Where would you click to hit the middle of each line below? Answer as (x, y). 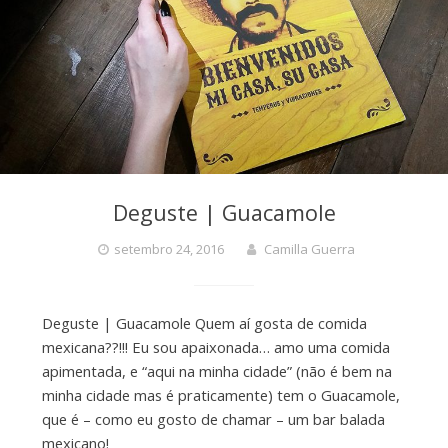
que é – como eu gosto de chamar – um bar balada (213, 418)
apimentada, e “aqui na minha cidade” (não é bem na (216, 370)
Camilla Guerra (309, 248)
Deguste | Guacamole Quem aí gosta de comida (204, 322)
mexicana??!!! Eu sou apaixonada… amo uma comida (215, 346)
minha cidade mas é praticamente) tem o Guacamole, (220, 394)
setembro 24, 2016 (169, 248)
